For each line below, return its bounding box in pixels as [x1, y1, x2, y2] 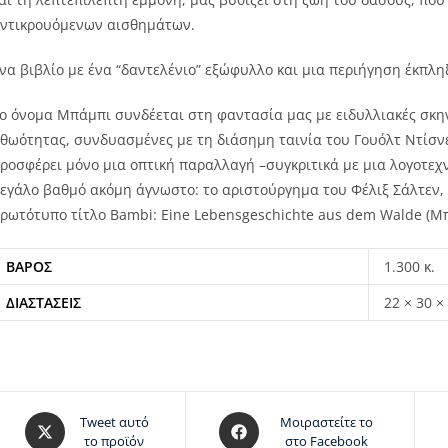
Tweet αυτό [79, 412, 149, 431]
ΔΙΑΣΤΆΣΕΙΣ [6, 292, 81, 312]
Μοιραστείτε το [279, 412, 373, 431]
